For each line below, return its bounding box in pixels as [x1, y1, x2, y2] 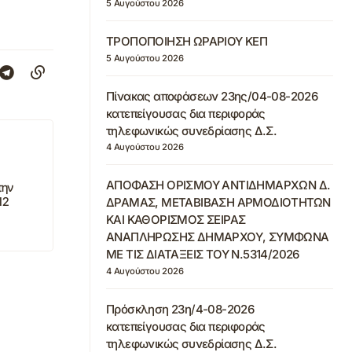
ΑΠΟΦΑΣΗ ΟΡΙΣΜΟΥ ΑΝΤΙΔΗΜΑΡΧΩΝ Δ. [106, 178, 331, 193]
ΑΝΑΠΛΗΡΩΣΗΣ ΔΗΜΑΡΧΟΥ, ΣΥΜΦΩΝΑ [106, 229, 329, 245]
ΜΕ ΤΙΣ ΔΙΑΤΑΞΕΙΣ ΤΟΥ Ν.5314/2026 [106, 247, 299, 262]
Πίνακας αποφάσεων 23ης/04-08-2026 [106, 88, 318, 104]
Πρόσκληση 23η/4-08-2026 [106, 302, 255, 317]
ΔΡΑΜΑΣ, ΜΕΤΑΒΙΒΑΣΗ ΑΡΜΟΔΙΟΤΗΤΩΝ [106, 195, 331, 211]
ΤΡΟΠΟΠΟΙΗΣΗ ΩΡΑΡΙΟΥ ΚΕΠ [106, 33, 268, 49]
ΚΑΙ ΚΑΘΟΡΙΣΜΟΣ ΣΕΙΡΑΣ [106, 212, 246, 228]
